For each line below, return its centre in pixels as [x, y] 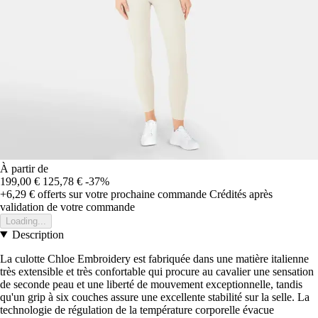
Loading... [26, 221]
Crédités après [241, 194]
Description [38, 234]
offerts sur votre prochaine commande [121, 194]
